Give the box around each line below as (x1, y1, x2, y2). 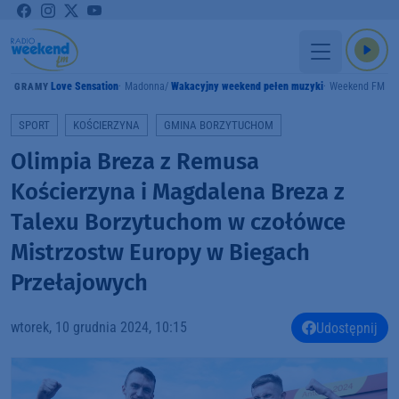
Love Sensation (51, 79, 119, 94)
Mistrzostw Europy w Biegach (11, 238, 310, 266)
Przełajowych (11, 268, 148, 297)
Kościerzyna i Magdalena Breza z (11, 177, 345, 206)
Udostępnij (316, 319, 378, 337)
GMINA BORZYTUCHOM (163, 118, 273, 133)
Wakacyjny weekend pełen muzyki (170, 79, 323, 94)
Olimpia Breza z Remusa (11, 147, 259, 175)
